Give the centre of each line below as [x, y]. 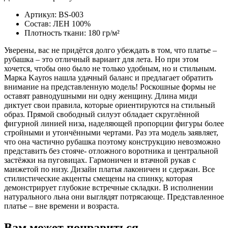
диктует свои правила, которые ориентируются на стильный [110, 105]
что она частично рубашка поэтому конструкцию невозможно [112, 142]
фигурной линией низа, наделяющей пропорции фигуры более [114, 124]
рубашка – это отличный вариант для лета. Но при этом [101, 60]
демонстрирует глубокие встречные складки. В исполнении [109, 188]
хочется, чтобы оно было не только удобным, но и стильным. [110, 69]
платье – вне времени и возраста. [62, 206]
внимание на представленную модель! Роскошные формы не [110, 87]
